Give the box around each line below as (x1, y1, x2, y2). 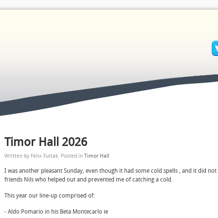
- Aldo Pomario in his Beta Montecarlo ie (4, 208, 108, 215)
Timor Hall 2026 (4, 135, 87, 149)
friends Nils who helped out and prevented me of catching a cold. (4, 176, 173, 183)
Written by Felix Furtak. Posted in (4, 153, 84, 159)
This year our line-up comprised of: (4, 192, 95, 199)
